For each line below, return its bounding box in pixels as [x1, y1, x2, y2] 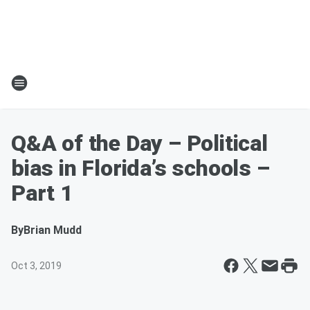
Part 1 [11, 180, 73, 206]
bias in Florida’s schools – [11, 155, 270, 181]
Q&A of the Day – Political [11, 130, 268, 156]
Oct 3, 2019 [11, 260, 62, 271]
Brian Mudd [24, 224, 82, 237]
